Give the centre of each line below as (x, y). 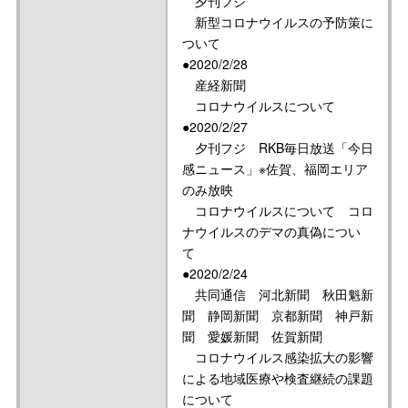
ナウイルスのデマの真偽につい (271, 231)
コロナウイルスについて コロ (278, 210)
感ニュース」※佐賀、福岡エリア (275, 168)
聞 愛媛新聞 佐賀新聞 (252, 336)
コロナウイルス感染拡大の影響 (278, 357)
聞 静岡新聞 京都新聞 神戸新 (278, 315)
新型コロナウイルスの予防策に (278, 22)
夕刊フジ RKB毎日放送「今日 (278, 148)
